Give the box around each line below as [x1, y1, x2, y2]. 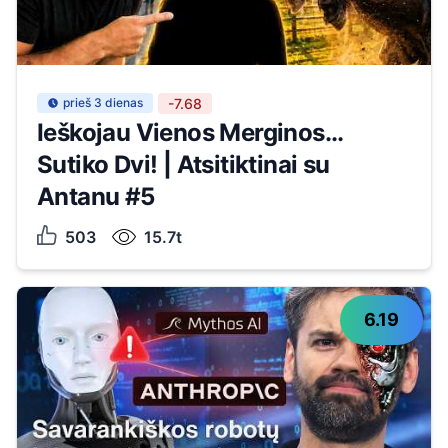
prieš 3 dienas [63, 95, 143, 110]
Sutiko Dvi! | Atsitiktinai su [37, 150, 330, 179]
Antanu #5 [37, 182, 155, 211]
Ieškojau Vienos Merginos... [37, 118, 343, 147]
